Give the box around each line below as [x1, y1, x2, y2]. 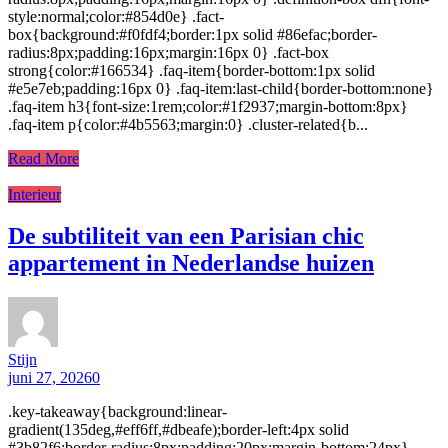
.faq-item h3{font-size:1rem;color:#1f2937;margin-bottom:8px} [8, 97, 408, 115]
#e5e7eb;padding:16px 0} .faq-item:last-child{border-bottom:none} [8, 79, 434, 97]
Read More [8, 149, 79, 167]
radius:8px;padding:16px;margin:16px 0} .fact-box [8, 43, 329, 61]
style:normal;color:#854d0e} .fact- [8, 7, 224, 25]
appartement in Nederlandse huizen [8, 250, 374, 277]
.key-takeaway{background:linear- [8, 403, 227, 421]
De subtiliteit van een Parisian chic [8, 223, 364, 250]
